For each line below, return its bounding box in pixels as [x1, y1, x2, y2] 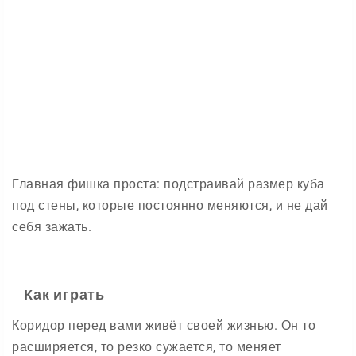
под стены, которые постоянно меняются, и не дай [12, 198, 328, 213]
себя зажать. [12, 219, 91, 234]
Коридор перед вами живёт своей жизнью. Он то [12, 318, 315, 333]
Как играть [24, 286, 105, 303]
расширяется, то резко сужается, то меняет [12, 339, 281, 354]
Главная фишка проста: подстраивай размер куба [12, 176, 325, 192]
